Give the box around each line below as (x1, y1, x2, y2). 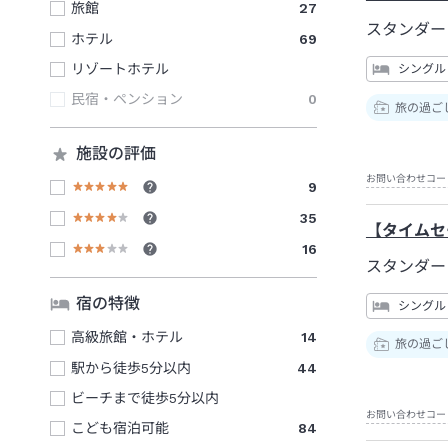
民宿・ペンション (71, 90, 183, 107)
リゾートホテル (71, 60, 169, 77)
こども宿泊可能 (71, 419, 169, 436)
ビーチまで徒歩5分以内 (71, 389, 219, 406)
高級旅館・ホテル (71, 328, 183, 345)
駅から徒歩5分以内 (71, 359, 191, 376)
